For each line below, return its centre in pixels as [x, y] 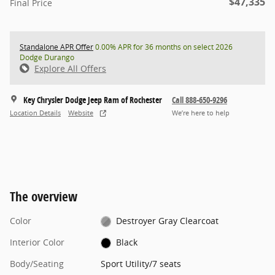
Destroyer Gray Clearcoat [168, 220]
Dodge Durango [47, 57]
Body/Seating [37, 263]
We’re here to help [201, 113]
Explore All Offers [70, 68]
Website [81, 113]
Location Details [35, 113]
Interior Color [37, 242]
